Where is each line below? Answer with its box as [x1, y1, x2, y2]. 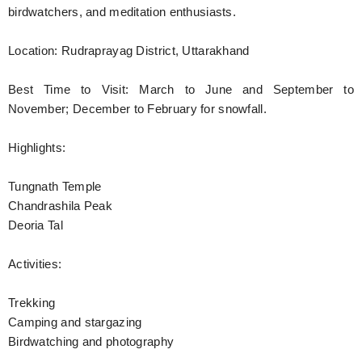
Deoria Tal [8, 218, 63, 232]
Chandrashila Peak [8, 199, 112, 213]
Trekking [8, 296, 56, 309]
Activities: [8, 257, 62, 271]
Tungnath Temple [8, 179, 102, 193]
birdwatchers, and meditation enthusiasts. [8, 5, 237, 19]
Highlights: [8, 141, 66, 154]
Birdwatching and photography [8, 335, 175, 348]
